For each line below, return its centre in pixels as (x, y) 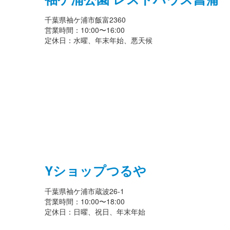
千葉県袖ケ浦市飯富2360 (85, 19)
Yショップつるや (95, 170)
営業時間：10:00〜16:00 (85, 30)
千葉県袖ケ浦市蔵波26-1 (84, 191)
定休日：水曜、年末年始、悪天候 (99, 40)
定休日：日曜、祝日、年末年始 (95, 211)
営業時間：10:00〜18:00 (85, 201)
